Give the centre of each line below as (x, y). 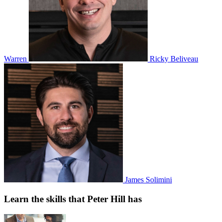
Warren (16, 59)
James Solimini (148, 180)
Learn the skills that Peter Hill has (73, 199)
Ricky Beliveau (174, 59)
